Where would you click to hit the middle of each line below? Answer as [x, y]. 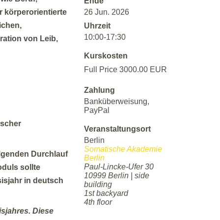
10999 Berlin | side [117, 176]
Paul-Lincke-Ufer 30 [119, 167]
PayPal [97, 110]
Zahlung [99, 90]
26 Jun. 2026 [107, 12]
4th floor [98, 202]
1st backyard [106, 193]
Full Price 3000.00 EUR [125, 70]
